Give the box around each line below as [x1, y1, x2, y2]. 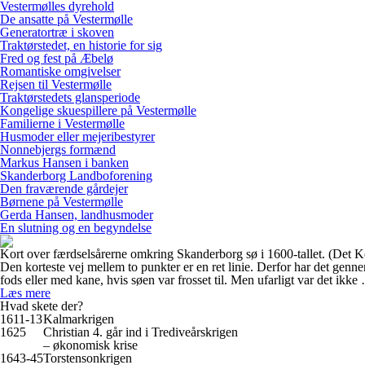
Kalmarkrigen [43, 312, 114, 326]
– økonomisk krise [43, 338, 138, 352]
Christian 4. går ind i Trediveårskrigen [43, 325, 238, 339]
